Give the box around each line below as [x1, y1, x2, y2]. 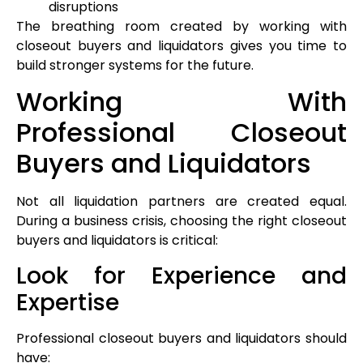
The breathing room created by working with [16, 17, 347, 36]
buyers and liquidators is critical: [16, 231, 218, 250]
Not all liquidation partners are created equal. [16, 192, 347, 211]
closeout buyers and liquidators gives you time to [16, 36, 347, 56]
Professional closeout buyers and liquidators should [16, 328, 347, 348]
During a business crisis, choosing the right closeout [16, 211, 347, 231]
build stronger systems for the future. [16, 56, 254, 75]
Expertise [16, 286, 119, 318]
